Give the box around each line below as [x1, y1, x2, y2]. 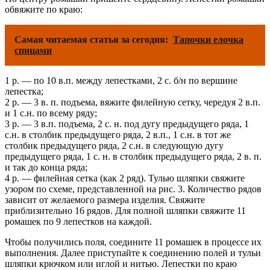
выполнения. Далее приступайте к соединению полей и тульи [5, 247, 261, 258]
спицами [14, 45, 52, 55]
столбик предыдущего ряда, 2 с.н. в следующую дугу [5, 140, 224, 151]
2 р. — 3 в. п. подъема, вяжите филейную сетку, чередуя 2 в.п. [5, 96, 260, 107]
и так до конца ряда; [5, 162, 87, 172]
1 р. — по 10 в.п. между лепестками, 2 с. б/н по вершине [5, 75, 237, 86]
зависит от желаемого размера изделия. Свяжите [5, 194, 205, 205]
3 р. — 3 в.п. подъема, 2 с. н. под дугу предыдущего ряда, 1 [5, 118, 249, 129]
